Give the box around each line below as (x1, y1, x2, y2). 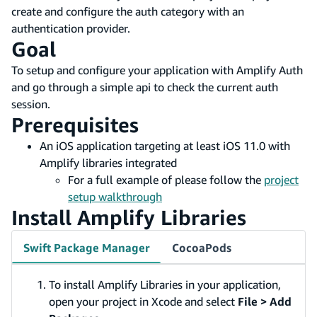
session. (11, 96, 50, 111)
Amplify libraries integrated (40, 155, 177, 170)
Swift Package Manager (23, 240, 149, 255)
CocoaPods (172, 240, 231, 255)
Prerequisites (11, 112, 139, 137)
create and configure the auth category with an (11, 4, 244, 18)
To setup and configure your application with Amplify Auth (11, 62, 303, 77)
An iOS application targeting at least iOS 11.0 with (40, 138, 290, 153)
